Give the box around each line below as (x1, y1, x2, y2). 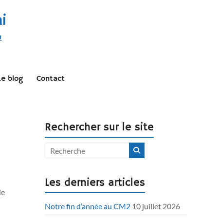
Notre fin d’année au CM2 (45, 201, 131, 211)
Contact (36, 74, 65, 84)
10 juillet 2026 (132, 201, 181, 211)
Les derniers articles (45, 176, 145, 190)
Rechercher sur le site (45, 121, 154, 134)
